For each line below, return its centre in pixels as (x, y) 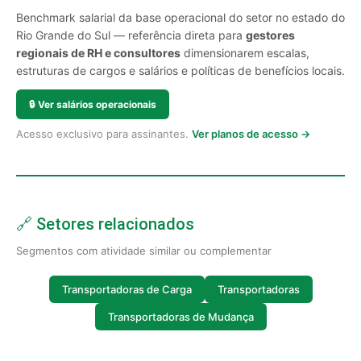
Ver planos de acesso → (251, 134)
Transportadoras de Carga (127, 289)
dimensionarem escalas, (245, 53)
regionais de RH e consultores (98, 53)
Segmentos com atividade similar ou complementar (144, 251)
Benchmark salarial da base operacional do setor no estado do (180, 17)
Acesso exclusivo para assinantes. (104, 134)
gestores (270, 35)
